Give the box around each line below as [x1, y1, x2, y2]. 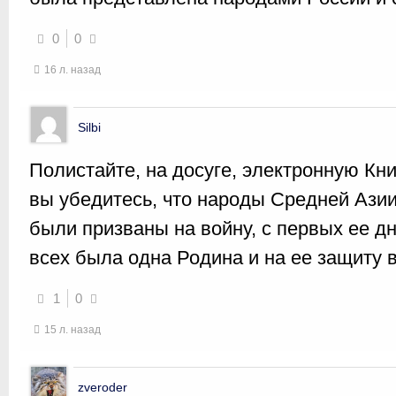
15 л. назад [44, 324, 101, 336]
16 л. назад [44, 64, 101, 76]
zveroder [78, 380, 127, 394]
